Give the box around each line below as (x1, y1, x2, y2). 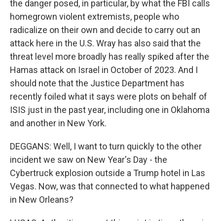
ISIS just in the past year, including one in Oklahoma (10, 105, 210, 115)
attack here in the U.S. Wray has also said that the (10, 38, 201, 48)
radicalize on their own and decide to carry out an (10, 25, 200, 35)
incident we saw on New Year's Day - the (10, 154, 167, 165)
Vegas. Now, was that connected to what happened (10, 181, 210, 191)
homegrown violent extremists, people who (10, 11, 179, 22)
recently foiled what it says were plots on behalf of (10, 91, 207, 102)
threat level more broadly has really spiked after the (10, 51, 209, 62)
